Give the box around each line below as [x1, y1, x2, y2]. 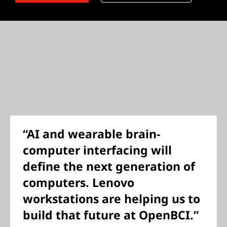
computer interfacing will [23, 142, 172, 158]
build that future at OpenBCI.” [23, 207, 199, 223]
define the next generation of [23, 158, 195, 174]
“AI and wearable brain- [23, 126, 160, 142]
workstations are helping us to [23, 191, 200, 207]
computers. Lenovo [23, 174, 134, 191]
